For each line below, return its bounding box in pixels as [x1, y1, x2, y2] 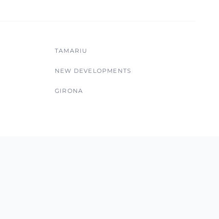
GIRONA [55, 87, 84, 94]
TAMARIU [55, 47, 88, 54]
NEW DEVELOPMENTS [55, 67, 131, 74]
